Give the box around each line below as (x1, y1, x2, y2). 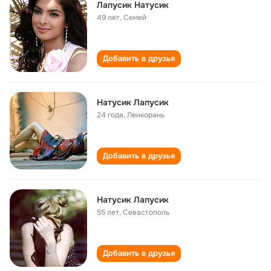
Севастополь (123, 207, 169, 217)
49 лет (97, 13, 120, 22)
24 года (97, 110, 123, 120)
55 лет (97, 207, 119, 217)
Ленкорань (127, 110, 165, 120)
